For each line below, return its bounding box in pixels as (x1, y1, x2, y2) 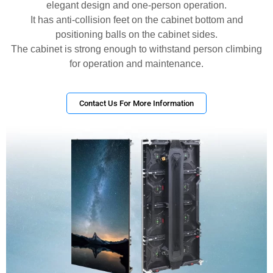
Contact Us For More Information (79, 98, 194, 108)
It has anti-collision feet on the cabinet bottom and (30, 15, 243, 26)
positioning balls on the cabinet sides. (55, 29, 218, 40)
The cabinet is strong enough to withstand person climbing (11, 44, 262, 55)
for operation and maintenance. (69, 58, 204, 69)
